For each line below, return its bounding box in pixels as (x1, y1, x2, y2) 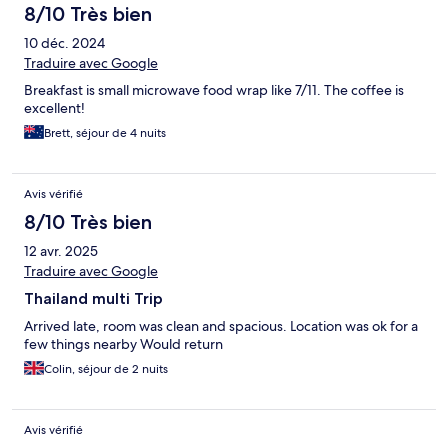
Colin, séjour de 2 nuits (44, 361, 168, 378)
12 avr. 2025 (24, 242, 98, 261)
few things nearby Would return (24, 335, 223, 354)
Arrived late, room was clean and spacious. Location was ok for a (24, 317, 418, 336)
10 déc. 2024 (24, 34, 105, 53)
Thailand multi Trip (24, 289, 163, 309)
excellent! (24, 99, 85, 118)
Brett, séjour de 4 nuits (44, 125, 166, 142)
